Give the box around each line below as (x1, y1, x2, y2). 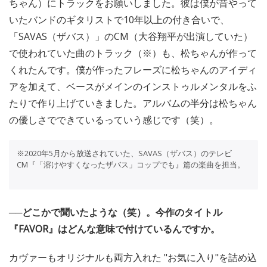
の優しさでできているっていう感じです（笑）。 (9, 113, 219, 126)
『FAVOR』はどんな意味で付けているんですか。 (9, 222, 220, 235)
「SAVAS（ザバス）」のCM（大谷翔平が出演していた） (9, 29, 253, 43)
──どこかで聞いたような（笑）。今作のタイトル (9, 205, 222, 219)
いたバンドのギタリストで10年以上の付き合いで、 (9, 13, 229, 26)
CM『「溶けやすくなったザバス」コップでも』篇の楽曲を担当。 (17, 159, 245, 170)
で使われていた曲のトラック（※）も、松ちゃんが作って (9, 46, 257, 60)
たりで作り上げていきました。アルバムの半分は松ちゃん (9, 96, 257, 110)
